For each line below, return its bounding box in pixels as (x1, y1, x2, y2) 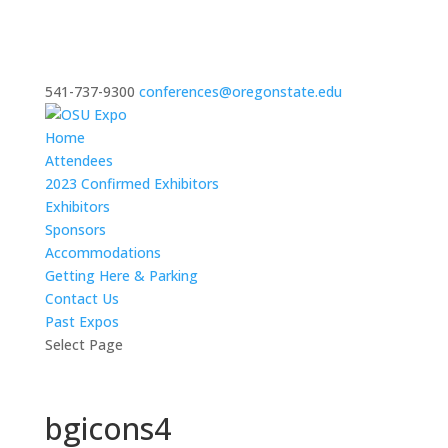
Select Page (44, 335, 123, 354)
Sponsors (44, 220, 106, 239)
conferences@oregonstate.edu (138, 82, 342, 101)
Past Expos (44, 312, 119, 331)
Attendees (44, 151, 113, 170)
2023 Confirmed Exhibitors (44, 174, 219, 193)
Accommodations (44, 243, 161, 262)
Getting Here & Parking (44, 266, 198, 285)
